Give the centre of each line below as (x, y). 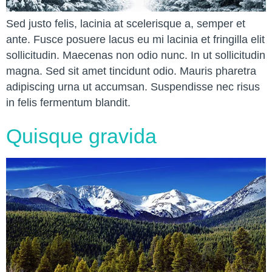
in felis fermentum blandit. (68, 103)
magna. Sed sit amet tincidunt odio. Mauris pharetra (131, 71)
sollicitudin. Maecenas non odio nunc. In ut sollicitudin (136, 56)
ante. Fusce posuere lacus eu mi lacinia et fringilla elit (135, 40)
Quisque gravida (81, 136)
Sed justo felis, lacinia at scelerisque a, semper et (126, 24)
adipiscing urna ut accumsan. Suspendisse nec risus (133, 87)
